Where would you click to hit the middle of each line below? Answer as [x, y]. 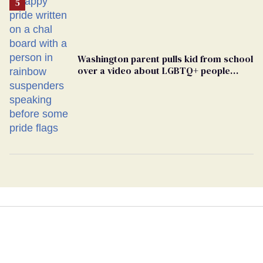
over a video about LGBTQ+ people [154, 71]
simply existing [110, 82]
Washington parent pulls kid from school [165, 59]
